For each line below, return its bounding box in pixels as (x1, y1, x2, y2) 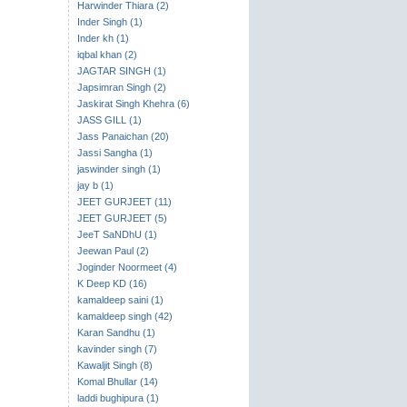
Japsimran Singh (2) (76, 82, 166, 93)
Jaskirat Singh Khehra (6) (76, 98, 190, 109)
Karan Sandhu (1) (76, 327, 155, 338)
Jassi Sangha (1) (76, 147, 153, 158)
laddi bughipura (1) (76, 392, 159, 403)
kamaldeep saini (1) (76, 294, 164, 305)
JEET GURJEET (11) (76, 196, 172, 207)
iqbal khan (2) (76, 49, 137, 60)
